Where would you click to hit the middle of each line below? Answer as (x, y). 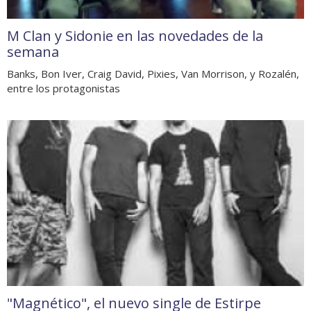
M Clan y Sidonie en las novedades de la (135, 35)
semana (33, 51)
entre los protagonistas (64, 88)
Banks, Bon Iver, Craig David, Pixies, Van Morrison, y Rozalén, (153, 73)
